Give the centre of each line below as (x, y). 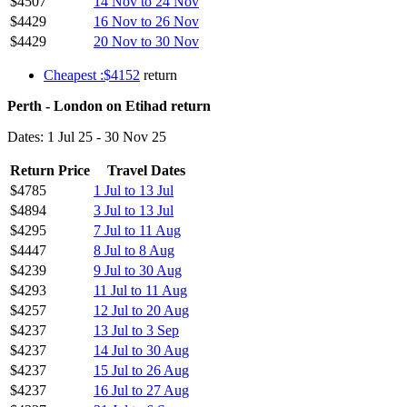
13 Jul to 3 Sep (136, 330)
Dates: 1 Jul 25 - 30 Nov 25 (87, 136)
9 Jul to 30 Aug (138, 270)
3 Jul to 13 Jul (134, 210)
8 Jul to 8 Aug (134, 250)
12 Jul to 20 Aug (141, 310)
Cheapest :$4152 (92, 74)
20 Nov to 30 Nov (146, 41)
